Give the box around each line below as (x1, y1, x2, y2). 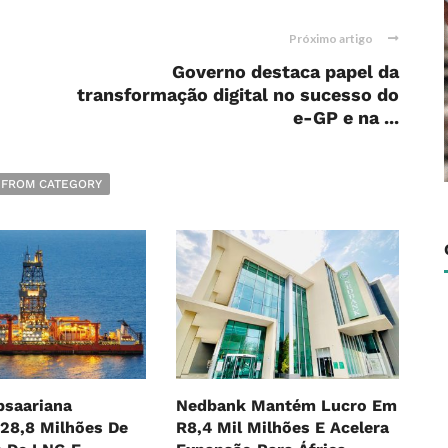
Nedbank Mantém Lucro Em (175, 396, 397, 416)
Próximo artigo (289, 31, 373, 47)
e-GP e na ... (293, 107, 399, 129)
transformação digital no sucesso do (77, 84, 399, 106)
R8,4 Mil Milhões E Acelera (175, 418, 389, 438)
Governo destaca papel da (172, 61, 399, 83)
